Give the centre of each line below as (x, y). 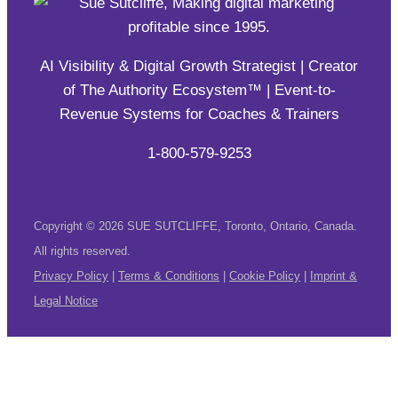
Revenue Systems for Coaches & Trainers (199, 115)
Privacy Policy (71, 276)
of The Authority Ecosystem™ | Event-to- (199, 91)
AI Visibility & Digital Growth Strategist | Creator (199, 67)
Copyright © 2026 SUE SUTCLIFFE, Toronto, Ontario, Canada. (195, 227)
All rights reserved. (82, 251)
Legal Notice (66, 301)
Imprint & (334, 276)
